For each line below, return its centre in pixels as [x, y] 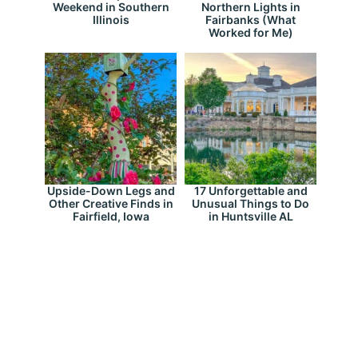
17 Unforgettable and [251, 191]
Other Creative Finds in [111, 204]
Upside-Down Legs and [111, 191]
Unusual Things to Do [251, 204]
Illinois [111, 20]
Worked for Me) [251, 33]
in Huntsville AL [251, 217]
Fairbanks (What [251, 20]
